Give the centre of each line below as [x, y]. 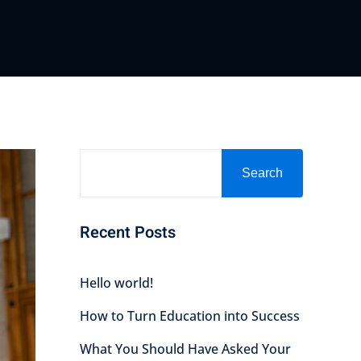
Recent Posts [127, 232]
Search [262, 173]
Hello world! [116, 283]
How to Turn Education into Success [189, 316]
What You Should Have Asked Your [185, 349]
